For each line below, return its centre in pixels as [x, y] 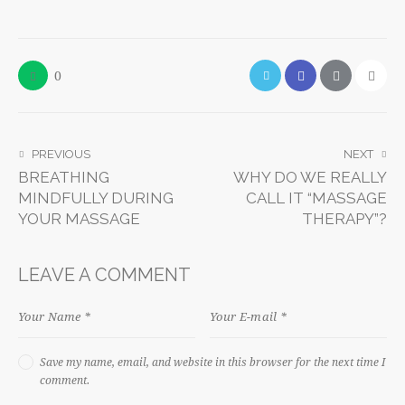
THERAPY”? [344, 219]
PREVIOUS [61, 155]
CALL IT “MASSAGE [316, 198]
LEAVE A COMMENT [104, 274]
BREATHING [64, 178]
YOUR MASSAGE [79, 219]
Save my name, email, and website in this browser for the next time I [212, 362]
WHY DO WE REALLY [310, 178]
